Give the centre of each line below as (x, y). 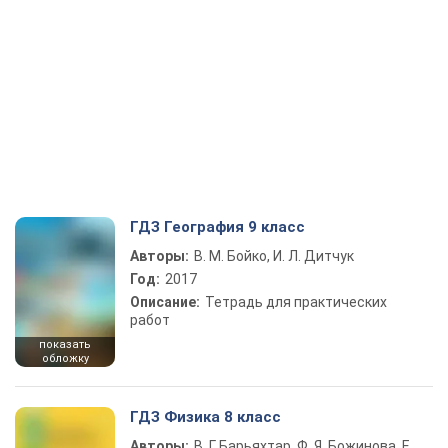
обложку (65, 359)
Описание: (165, 302)
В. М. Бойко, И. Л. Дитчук (274, 256)
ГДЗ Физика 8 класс (205, 417)
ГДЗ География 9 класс (217, 227)
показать (65, 345)
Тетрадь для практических (296, 302)
